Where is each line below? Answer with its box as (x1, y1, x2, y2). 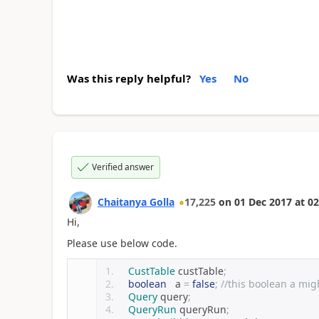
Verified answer (91, 160, 154, 173)
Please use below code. (66, 236, 177, 251)
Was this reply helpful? (66, 70, 191, 85)
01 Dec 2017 (234, 194, 292, 209)
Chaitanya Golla (97, 194, 174, 209)
